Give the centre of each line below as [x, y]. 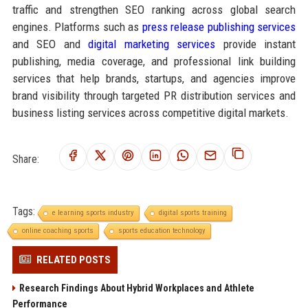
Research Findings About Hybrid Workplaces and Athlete [136, 288]
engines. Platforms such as [77, 26]
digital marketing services [152, 44]
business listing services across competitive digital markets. [150, 112]
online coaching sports [57, 230]
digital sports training [192, 212]
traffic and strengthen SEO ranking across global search [154, 9]
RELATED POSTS [73, 260]
